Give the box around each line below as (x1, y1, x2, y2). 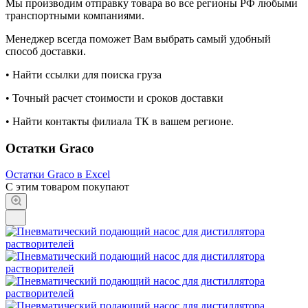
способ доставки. (5, 45, 89, 57)
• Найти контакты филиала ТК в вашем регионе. (5, 115, 236, 127)
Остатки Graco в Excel (5, 168, 110, 181)
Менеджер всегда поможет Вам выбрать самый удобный (5, 32, 271, 45)
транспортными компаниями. (5, 9, 144, 21)
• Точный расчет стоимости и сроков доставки (5, 91, 226, 104)
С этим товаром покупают (5, 181, 129, 193)
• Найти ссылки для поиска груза (5, 68, 164, 80)
